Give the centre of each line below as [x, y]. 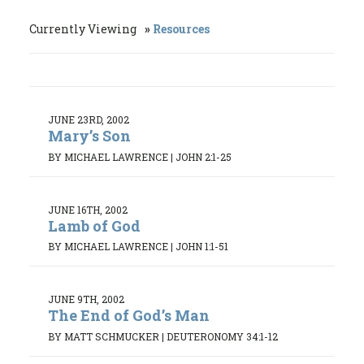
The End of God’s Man [129, 316]
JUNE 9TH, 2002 [86, 299]
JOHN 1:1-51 [202, 247]
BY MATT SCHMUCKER [104, 336]
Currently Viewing [84, 29]
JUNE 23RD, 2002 [89, 119]
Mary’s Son [89, 136]
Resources [181, 29]
